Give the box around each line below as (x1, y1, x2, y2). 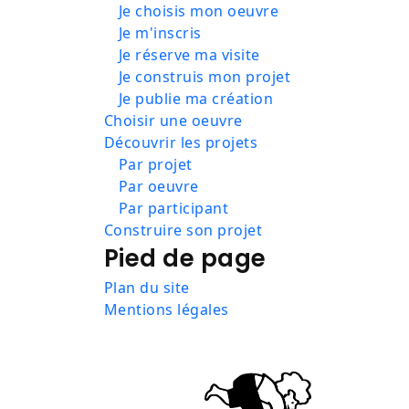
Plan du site (104, 278, 190, 299)
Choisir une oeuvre (104, 110, 243, 131)
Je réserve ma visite (119, 45, 260, 66)
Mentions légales (104, 299, 229, 320)
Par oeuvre (119, 176, 199, 197)
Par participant (119, 198, 229, 219)
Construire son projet (104, 220, 263, 241)
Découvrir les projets (104, 132, 258, 153)
